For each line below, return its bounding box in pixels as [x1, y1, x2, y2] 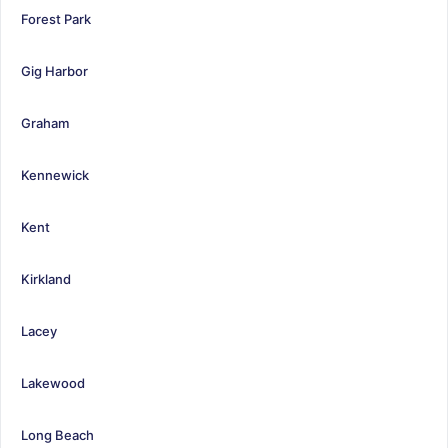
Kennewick [21, 166, 89, 183]
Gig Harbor [21, 62, 88, 79]
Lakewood [21, 374, 85, 391]
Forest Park [21, 10, 91, 27]
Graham [21, 114, 69, 131]
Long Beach [21, 426, 94, 443]
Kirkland [21, 270, 71, 287]
